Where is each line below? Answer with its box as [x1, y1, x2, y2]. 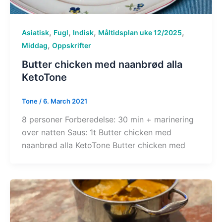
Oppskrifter [52, 41, 91, 50]
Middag [21, 41, 48, 50]
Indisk [72, 28, 94, 37]
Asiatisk [21, 28, 49, 37]
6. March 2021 [43, 97, 87, 105]
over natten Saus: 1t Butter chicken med [21, 127, 171, 138]
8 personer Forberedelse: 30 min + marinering [21, 114, 194, 125]
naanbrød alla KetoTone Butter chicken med [21, 140, 185, 151]
